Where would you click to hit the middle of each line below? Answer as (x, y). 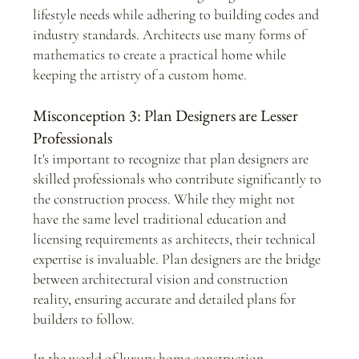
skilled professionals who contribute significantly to (178, 179)
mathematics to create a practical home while (161, 55)
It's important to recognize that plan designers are (172, 159)
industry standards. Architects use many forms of (170, 35)
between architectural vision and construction (161, 279)
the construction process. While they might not (165, 199)
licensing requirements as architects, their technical (175, 239)
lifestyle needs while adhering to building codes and (177, 15)
